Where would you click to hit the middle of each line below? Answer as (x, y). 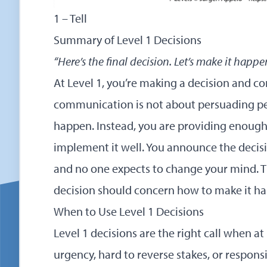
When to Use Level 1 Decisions (129, 211)
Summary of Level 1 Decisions (128, 40)
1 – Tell (70, 18)
